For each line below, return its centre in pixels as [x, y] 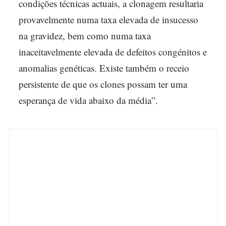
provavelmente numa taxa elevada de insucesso [108, 19]
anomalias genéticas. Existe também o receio [104, 68]
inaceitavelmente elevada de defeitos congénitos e [113, 52]
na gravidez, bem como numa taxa [85, 36]
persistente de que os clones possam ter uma [103, 84]
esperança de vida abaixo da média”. [88, 100]
